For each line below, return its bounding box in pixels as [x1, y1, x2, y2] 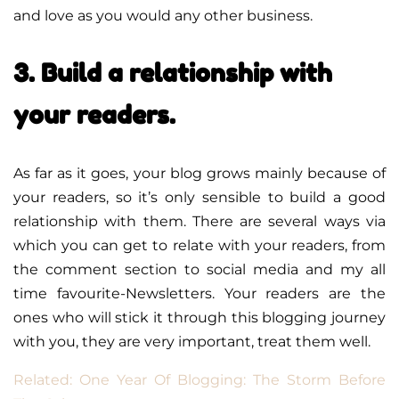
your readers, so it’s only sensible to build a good [13, 188, 386, 206]
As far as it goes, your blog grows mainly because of [13, 164, 386, 182]
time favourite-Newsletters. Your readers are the [13, 284, 386, 302]
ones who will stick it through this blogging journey [13, 308, 386, 326]
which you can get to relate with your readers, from [13, 236, 386, 254]
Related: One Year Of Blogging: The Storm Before [13, 370, 386, 388]
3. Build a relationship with [13, 57, 332, 88]
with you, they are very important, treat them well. [13, 332, 370, 350]
